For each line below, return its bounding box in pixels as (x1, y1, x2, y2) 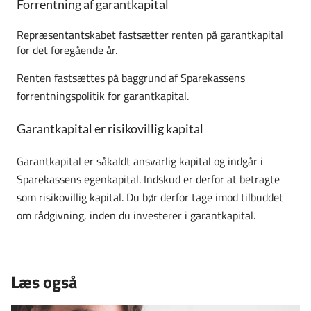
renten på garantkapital (171, 26, 283, 44)
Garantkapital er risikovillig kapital (17, 121, 203, 137)
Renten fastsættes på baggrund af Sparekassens (17, 69, 245, 87)
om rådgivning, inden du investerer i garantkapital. (17, 207, 255, 224)
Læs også (11, 269, 77, 295)
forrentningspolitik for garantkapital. (17, 87, 189, 105)
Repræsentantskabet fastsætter (17, 26, 171, 44)
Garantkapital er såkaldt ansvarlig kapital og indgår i (17, 153, 263, 170)
